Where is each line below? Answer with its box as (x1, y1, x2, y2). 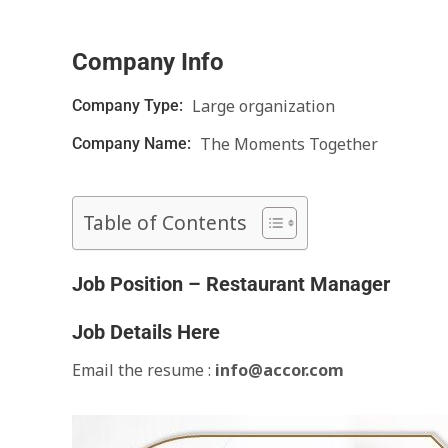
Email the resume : (72, 359, 211, 381)
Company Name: (72, 134, 195, 153)
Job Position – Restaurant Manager (72, 272, 390, 296)
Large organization (192, 95, 335, 117)
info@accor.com (211, 359, 344, 381)
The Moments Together (200, 133, 378, 155)
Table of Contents (83, 209, 247, 237)
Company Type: (72, 96, 187, 115)
